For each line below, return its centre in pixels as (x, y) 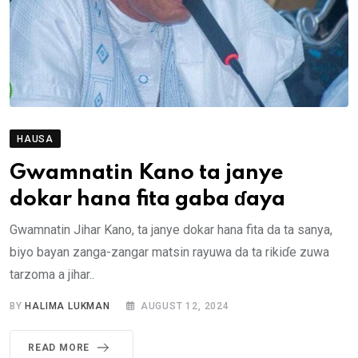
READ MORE (59, 347)
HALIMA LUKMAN (68, 306)
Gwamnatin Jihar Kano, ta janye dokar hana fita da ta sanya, (171, 229)
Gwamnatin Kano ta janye (147, 173)
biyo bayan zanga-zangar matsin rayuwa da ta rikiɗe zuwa (169, 252)
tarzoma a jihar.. (52, 274)
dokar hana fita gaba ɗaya (147, 199)
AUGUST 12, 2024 (185, 306)
